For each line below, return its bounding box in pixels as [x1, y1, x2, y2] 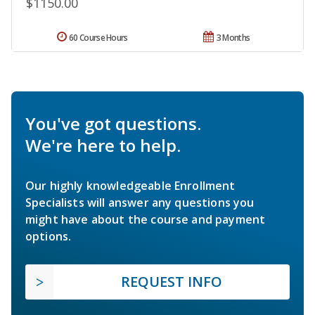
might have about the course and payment [25, 212, 266, 228]
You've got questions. [25, 112, 201, 136]
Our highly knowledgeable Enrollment [25, 178, 236, 194]
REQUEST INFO [121, 272, 222, 292]
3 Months [216, 32, 250, 44]
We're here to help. [25, 134, 181, 157]
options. [25, 229, 72, 245]
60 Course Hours [69, 32, 128, 44]
